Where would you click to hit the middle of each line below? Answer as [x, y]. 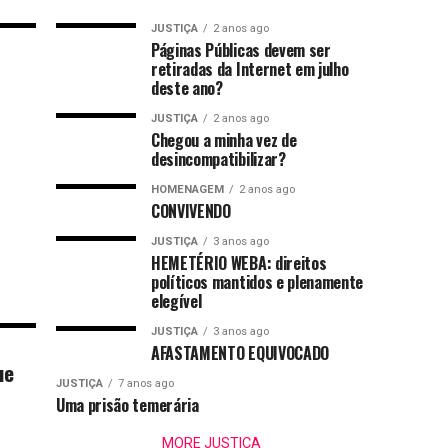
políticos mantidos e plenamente [257, 282]
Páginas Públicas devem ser [241, 50]
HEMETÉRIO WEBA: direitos [239, 263]
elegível [176, 301]
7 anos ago [146, 383]
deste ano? [187, 88]
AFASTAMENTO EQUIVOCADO [240, 353]
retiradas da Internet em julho [250, 69]
